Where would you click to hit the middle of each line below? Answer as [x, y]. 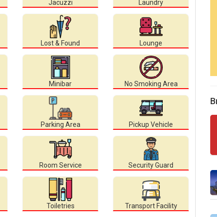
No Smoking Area [151, 84]
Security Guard [151, 165]
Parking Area [60, 125]
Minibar [60, 84]
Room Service [60, 165]
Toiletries [60, 206]
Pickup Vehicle [151, 125]
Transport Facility [151, 206]
